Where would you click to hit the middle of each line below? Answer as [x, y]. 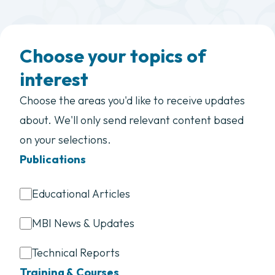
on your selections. [65, 140]
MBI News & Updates [83, 223]
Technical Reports [76, 253]
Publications [53, 159]
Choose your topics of [113, 56]
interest [54, 79]
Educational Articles [81, 194]
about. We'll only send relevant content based [132, 120]
